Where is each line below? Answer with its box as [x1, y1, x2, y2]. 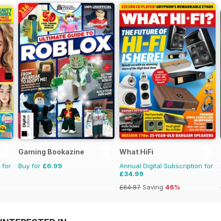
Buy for [18, 162, 42, 170]
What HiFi [119, 147, 153, 156]
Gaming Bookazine [18, 147, 84, 156]
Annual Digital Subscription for [119, 162, 213, 170]
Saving [141, 183, 165, 191]
